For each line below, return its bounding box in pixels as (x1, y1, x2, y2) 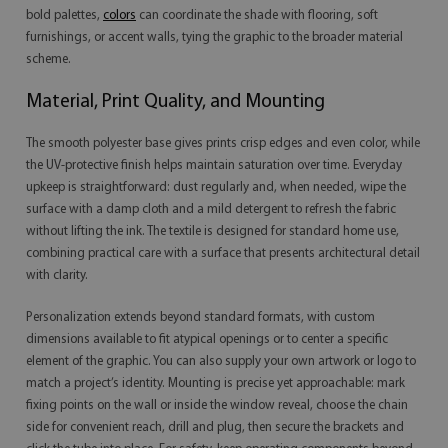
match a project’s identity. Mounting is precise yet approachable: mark (26, 377, 405, 390)
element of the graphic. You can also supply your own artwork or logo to (26, 355, 416, 368)
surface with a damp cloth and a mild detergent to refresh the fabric (26, 203, 396, 216)
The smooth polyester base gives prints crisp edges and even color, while (26, 137, 420, 150)
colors (103, 9, 136, 22)
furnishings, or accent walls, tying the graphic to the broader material (26, 31, 403, 44)
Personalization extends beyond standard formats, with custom (26, 311, 375, 324)
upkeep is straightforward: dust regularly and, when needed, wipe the (26, 181, 406, 194)
